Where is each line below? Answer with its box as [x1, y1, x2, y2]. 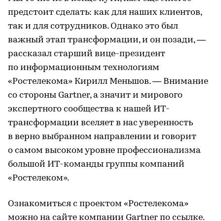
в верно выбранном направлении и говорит [8, 132, 196, 142]
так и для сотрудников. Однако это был [8, 22, 178, 31]
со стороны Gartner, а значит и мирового [8, 91, 183, 100]
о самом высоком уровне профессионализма [8, 146, 201, 155]
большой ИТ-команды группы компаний [8, 160, 184, 169]
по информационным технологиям [8, 63, 159, 73]
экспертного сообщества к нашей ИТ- [8, 105, 170, 114]
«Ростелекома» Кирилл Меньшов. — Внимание [8, 77, 208, 86]
